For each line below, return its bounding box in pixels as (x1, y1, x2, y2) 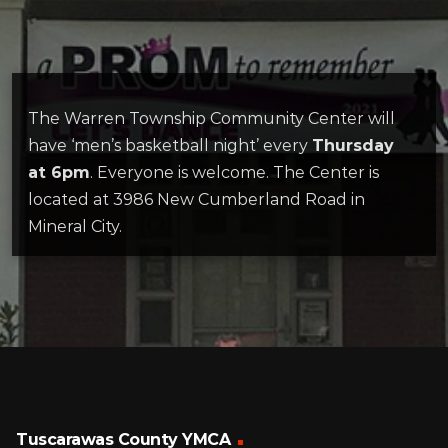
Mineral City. (28, 216, 122, 236)
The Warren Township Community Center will (28, 108, 395, 128)
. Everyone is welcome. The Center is (90, 162, 379, 182)
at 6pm (28, 162, 90, 182)
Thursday (312, 135, 394, 155)
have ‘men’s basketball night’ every (28, 135, 312, 155)
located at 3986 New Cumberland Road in (28, 189, 365, 209)
